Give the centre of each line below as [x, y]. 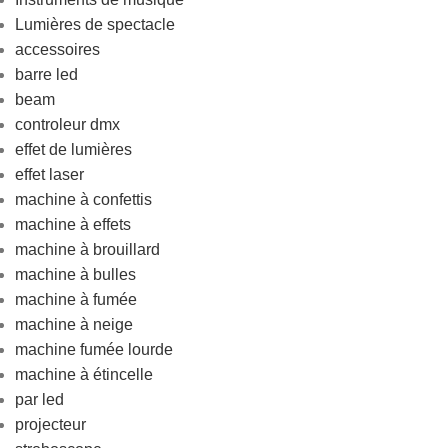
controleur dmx [67, 124]
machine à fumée [76, 299]
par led [39, 399]
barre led [46, 74]
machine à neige [74, 324]
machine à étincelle [84, 374]
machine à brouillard [87, 249]
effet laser [49, 174]
